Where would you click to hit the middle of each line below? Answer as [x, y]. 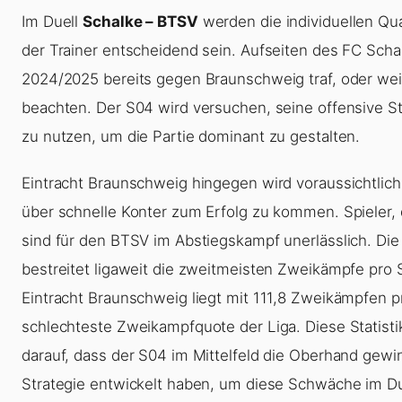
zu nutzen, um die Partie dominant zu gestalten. [191, 136]
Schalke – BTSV [140, 21]
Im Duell [52, 21]
